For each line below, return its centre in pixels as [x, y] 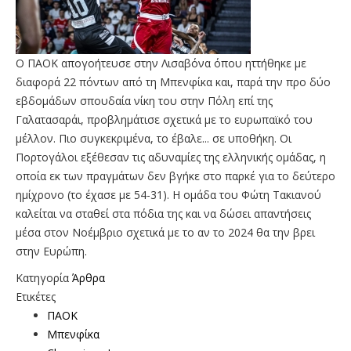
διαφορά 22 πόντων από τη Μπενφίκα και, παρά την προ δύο [173, 81]
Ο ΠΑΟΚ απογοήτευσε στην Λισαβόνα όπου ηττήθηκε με [161, 63]
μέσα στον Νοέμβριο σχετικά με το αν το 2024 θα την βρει [165, 232]
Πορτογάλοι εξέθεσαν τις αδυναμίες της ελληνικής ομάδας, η [171, 157]
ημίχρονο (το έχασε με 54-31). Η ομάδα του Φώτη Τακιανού [168, 194]
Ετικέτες [36, 296]
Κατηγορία [42, 277]
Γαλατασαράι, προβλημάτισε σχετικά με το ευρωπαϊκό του [164, 119]
